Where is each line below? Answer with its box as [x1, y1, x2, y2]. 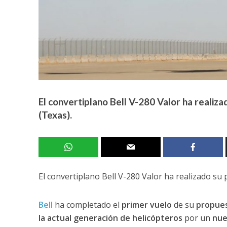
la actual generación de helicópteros [38, 212, 184, 223]
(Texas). [38, 108, 72, 121]
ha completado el [52, 199, 120, 210]
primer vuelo [119, 199, 172, 210]
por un [184, 212, 212, 223]
